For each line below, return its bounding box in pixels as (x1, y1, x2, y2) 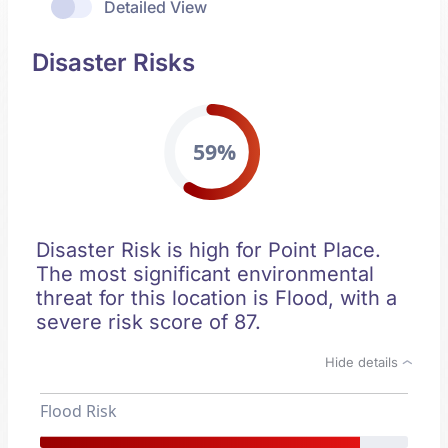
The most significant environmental (36, 262, 374, 286)
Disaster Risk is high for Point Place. (36, 238, 381, 262)
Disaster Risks (32, 48, 195, 77)
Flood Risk (40, 400, 117, 422)
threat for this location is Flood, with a (36, 286, 397, 310)
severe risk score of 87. (36, 310, 261, 334)
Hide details (325, 354, 402, 370)
